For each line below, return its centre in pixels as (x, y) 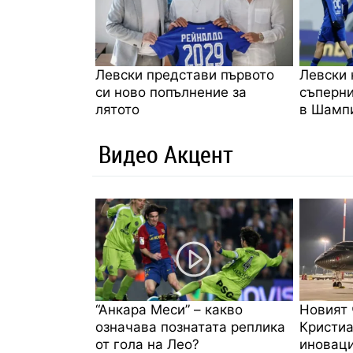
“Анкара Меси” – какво (169, 309)
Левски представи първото (185, 74)
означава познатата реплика (190, 327)
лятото (117, 109)
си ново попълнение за (171, 92)
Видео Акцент (166, 154)
